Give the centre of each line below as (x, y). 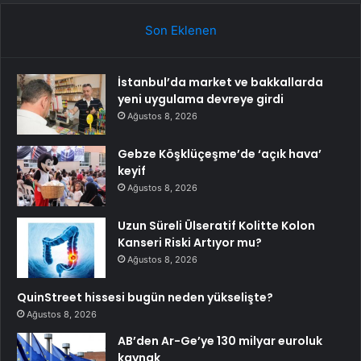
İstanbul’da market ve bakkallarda (220, 83)
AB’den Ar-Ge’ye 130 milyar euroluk (220, 341)
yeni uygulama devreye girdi (201, 100)
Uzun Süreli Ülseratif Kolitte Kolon (216, 226)
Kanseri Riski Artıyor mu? (190, 243)
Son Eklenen (180, 31)
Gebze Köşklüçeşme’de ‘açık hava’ (220, 154)
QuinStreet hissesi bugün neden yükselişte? (145, 298)
